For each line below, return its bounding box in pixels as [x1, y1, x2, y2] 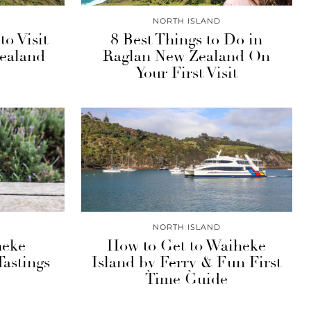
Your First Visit [135, 63, 238, 83]
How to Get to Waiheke [107, 236, 267, 255]
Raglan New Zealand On [103, 47, 271, 66]
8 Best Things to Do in [110, 30, 263, 49]
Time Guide [145, 269, 228, 289]
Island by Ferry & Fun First [92, 253, 282, 272]
